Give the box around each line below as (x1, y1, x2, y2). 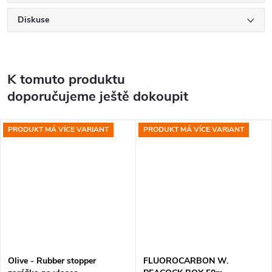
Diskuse (18, 13, 49, 25)
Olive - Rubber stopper (8, 255, 96, 267)
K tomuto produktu (7, 70, 125, 89)
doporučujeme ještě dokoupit (7, 87, 188, 106)
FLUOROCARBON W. (143, 255, 228, 267)
